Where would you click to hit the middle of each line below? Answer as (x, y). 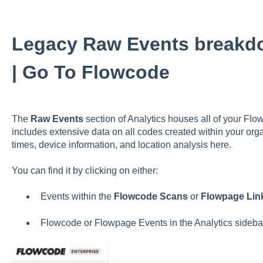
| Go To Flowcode (90, 72)
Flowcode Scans (151, 197)
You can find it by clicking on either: (85, 171)
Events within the (77, 197)
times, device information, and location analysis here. (121, 144)
